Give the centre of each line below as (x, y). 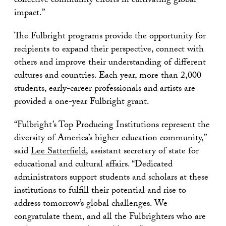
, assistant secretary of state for (142, 152)
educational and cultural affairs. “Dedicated (93, 165)
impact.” (30, 14)
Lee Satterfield (58, 152)
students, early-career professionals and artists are (105, 89)
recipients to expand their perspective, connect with (109, 50)
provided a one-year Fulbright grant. (82, 102)
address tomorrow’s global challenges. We (91, 204)
